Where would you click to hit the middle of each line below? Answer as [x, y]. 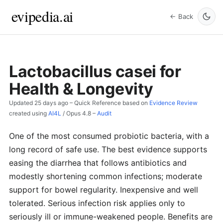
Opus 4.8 [79, 113]
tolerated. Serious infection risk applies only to [97, 203]
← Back [181, 16]
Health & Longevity [81, 89]
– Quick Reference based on [109, 103]
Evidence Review [173, 103]
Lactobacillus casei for [95, 71]
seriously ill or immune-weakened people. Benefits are [111, 217]
